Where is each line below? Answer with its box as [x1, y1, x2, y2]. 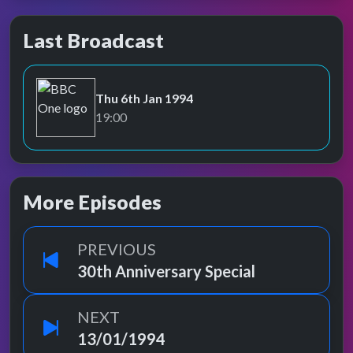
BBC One [35, 108, 87, 123]
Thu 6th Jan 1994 [95, 90, 193, 106]
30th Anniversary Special [77, 262, 255, 281]
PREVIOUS [77, 240, 156, 258]
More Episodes [23, 190, 162, 214]
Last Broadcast [23, 28, 164, 52]
